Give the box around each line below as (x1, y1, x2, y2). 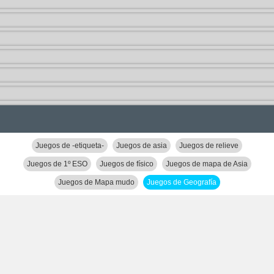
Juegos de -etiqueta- (35, 141, 104, 150)
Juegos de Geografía (146, 178, 217, 187)
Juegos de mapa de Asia (165, 160, 248, 168)
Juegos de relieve (179, 141, 239, 150)
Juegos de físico (99, 160, 154, 168)
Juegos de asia (116, 141, 167, 150)
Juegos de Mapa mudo (57, 178, 135, 187)
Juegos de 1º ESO (26, 160, 87, 168)
